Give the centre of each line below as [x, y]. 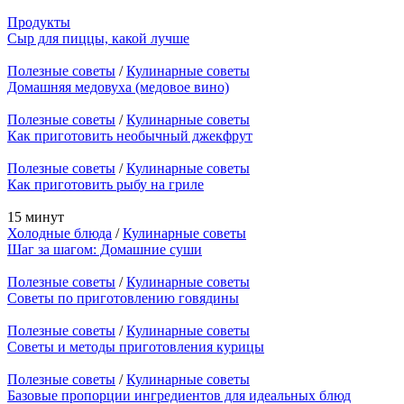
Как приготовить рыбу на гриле [106, 185]
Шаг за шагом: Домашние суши [105, 250]
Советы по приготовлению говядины [123, 298]
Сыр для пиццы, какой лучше [98, 39]
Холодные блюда [60, 234]
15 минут [36, 217]
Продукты [39, 23]
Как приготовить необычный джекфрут [130, 136]
